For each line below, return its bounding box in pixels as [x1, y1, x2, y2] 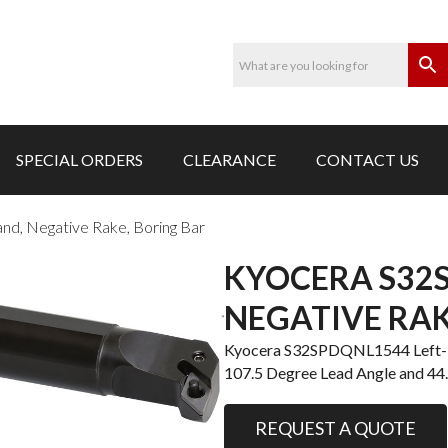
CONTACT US [316, 150, 419, 169]
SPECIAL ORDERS [16, 150, 143, 169]
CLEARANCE [183, 150, 276, 169]
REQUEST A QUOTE [255, 417, 416, 439]
